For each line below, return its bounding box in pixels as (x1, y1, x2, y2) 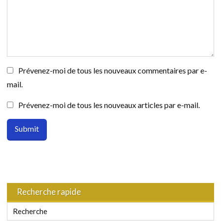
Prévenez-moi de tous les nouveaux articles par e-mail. (18, 100, 200, 110)
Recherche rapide (17, 186, 81, 197)
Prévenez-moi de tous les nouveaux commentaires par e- (18, 65, 207, 75)
